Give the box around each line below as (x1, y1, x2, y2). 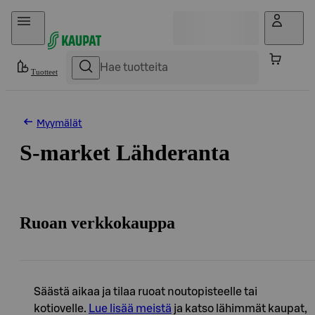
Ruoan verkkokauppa (20, 213, 175, 232)
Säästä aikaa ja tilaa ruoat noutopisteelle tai (34, 285, 257, 297)
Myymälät (37, 119, 82, 129)
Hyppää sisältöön (11, 11, 88, 23)
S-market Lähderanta (20, 140, 230, 165)
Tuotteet (31, 67, 58, 76)
